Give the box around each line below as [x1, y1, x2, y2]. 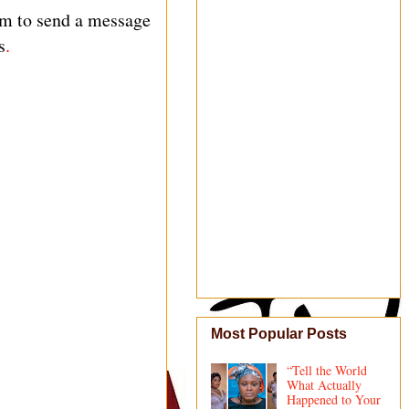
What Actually [286, 376, 362, 394]
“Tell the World [286, 362, 367, 380]
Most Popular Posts [211, 326, 347, 342]
